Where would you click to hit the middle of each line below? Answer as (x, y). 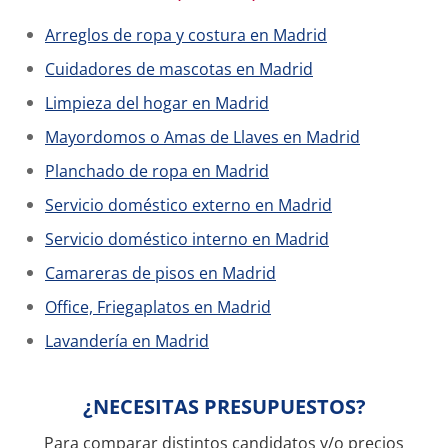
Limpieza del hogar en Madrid (157, 103)
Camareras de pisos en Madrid (160, 273)
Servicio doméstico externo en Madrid (188, 205)
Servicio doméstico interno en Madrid (187, 239)
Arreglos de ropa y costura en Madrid (186, 35)
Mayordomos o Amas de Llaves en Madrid (202, 137)
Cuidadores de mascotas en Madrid (179, 69)
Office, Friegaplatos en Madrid (158, 307)
